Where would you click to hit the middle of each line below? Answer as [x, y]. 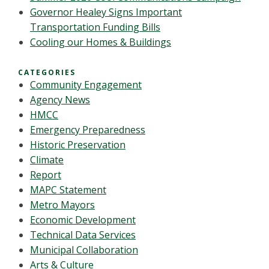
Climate [47, 160]
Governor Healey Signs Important [106, 12]
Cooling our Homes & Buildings [101, 42]
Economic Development [83, 220]
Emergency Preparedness [88, 130]
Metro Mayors [62, 205]
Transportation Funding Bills [95, 27]
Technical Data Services [83, 235]
